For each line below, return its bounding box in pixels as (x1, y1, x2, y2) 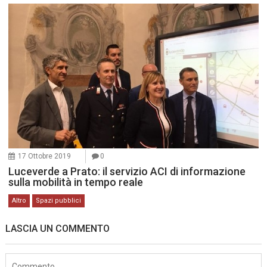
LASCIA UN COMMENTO (5, 222, 110, 234)
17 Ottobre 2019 (18, 151, 72, 160)
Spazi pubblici (36, 196, 82, 204)
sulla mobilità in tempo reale (8, 175, 144, 188)
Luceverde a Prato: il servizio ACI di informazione (8, 164, 246, 178)
